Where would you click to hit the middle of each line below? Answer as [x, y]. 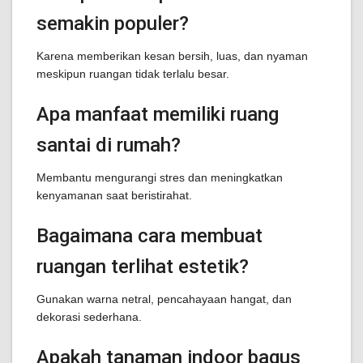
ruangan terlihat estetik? [143, 267]
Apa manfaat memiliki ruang [158, 114]
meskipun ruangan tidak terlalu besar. [133, 74]
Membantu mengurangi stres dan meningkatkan [160, 177]
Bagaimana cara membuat [149, 236]
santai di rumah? [109, 145]
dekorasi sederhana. [89, 317]
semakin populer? [113, 23]
